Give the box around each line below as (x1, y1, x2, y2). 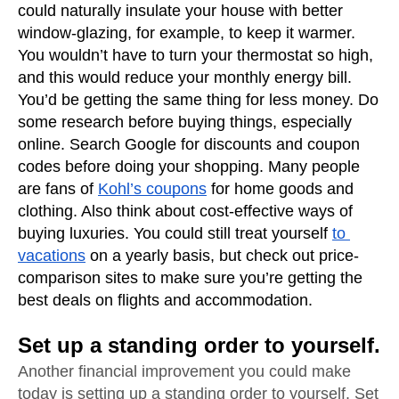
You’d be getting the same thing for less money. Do (18, 91, 379, 109)
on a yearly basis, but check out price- (85, 247, 359, 265)
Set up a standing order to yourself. (18, 333, 380, 357)
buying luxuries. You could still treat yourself (18, 224, 332, 242)
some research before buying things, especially (18, 113, 352, 131)
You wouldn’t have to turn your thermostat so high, (18, 46, 373, 64)
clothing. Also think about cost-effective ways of (18, 202, 353, 220)
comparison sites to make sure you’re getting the (18, 269, 362, 287)
